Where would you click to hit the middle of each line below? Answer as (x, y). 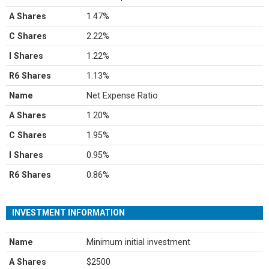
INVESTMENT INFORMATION (68, 213)
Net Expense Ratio (122, 95)
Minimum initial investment (139, 242)
